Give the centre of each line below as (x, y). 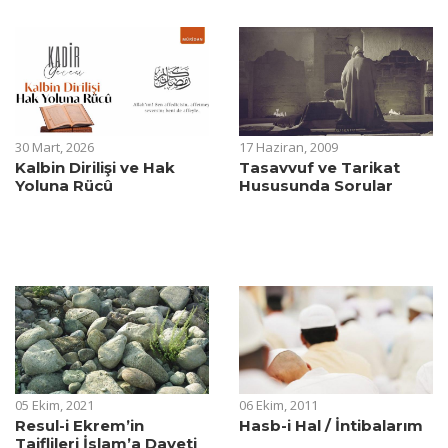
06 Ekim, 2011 (278, 405)
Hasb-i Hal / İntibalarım (331, 426)
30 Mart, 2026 (54, 146)
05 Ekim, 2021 (54, 405)
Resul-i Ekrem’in (79, 426)
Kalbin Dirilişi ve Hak (95, 167)
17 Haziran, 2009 (288, 146)
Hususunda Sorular (316, 185)
